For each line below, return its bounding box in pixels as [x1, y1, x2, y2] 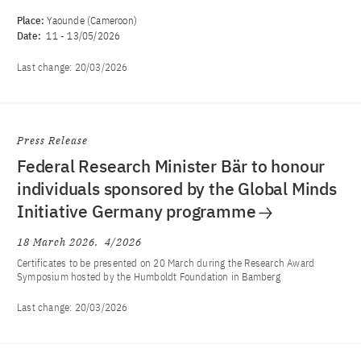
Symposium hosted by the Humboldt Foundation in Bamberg [17, 270, 280, 284]
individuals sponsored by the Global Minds [17, 177, 337, 200]
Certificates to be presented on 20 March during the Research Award [17, 256, 315, 270]
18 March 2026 [17, 235, 95, 249]
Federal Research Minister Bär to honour [17, 155, 326, 177]
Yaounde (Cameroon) [47, 14, 138, 27]
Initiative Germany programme [17, 200, 256, 222]
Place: [17, 14, 48, 27]
